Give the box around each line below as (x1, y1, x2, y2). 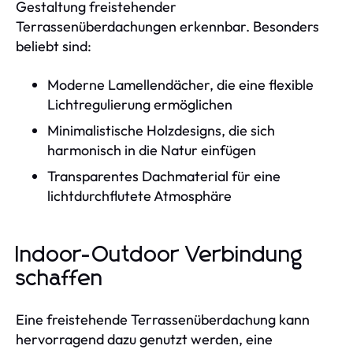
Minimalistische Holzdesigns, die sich (47, 121, 275, 139)
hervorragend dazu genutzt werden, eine (16, 329, 273, 348)
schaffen (16, 267, 103, 290)
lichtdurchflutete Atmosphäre (47, 186, 232, 205)
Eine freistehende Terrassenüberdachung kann (16, 310, 310, 329)
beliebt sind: (16, 36, 91, 55)
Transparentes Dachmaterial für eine (47, 166, 281, 185)
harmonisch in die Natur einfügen (47, 140, 256, 159)
